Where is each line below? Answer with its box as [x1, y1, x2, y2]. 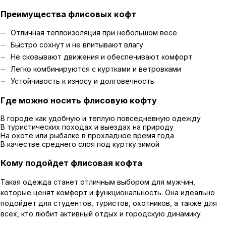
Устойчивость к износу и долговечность [10, 76, 154, 85]
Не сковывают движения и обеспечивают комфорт [10, 52, 192, 61]
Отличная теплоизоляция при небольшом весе [10, 28, 177, 37]
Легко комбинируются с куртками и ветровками [10, 64, 181, 73]
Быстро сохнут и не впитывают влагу [10, 40, 143, 49]
